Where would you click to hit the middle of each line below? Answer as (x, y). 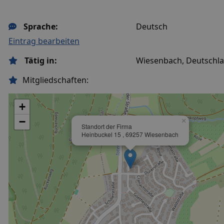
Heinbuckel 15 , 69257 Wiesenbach (130, 134)
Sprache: (40, 26)
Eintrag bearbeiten (44, 41)
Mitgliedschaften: (55, 80)
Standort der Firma (107, 126)
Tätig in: (40, 60)
